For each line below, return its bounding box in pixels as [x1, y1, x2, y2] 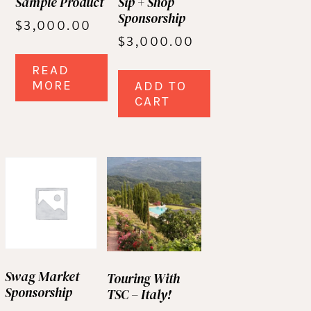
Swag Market [5, 267, 80, 286]
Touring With [106, 269, 180, 288]
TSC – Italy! [106, 285, 171, 304]
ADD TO [135, 78, 187, 94]
